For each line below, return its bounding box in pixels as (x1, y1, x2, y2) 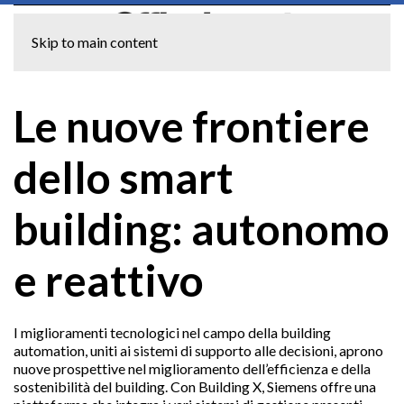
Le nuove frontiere (14, 100, 370, 151)
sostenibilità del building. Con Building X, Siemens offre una (14, 378, 376, 395)
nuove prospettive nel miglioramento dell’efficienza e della (14, 360, 371, 377)
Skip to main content (32, 33, 158, 50)
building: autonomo (14, 203, 390, 254)
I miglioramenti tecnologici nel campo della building (14, 324, 331, 341)
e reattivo (14, 254, 204, 306)
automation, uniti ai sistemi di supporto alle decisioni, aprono (14, 342, 383, 359)
